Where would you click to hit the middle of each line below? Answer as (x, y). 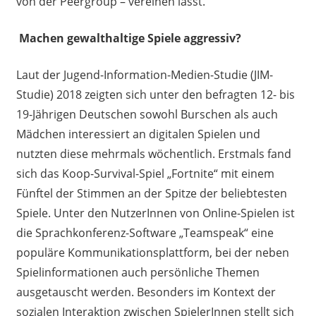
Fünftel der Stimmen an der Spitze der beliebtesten (151, 193)
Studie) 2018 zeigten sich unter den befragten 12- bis (155, 94)
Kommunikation (110, 252)
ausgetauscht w (57, 292)
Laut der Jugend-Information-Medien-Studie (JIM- (144, 74)
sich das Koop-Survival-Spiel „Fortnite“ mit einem (145, 173)
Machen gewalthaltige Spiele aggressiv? (130, 38)
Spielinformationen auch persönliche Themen (138, 272)
